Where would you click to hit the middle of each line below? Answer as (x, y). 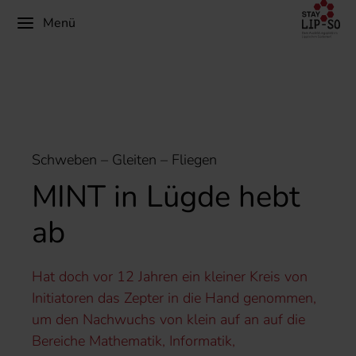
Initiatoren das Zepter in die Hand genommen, (174, 298)
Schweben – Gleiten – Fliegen (124, 159)
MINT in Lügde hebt (166, 196)
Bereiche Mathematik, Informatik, (133, 341)
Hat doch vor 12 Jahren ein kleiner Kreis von (170, 276)
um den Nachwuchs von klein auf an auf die (168, 319)
